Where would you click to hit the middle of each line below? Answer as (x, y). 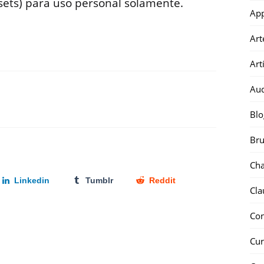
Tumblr (99, 181)
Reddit (162, 181)
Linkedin (32, 181)
